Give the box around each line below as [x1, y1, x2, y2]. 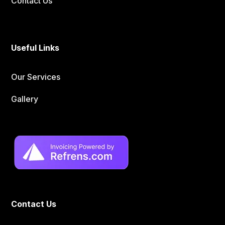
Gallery [11, 93, 39, 104]
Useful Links [11, 42, 60, 53]
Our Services [11, 71, 61, 82]
